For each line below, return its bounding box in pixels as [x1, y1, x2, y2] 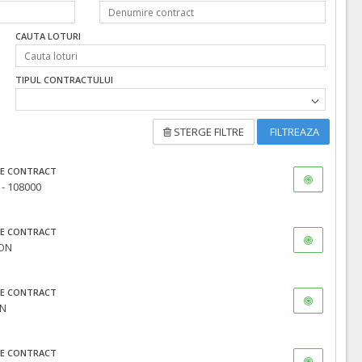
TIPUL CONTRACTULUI [15, 74, 114, 86]
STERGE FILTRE [171, 124, 244, 140]
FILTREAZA [267, 124, 319, 140]
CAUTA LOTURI [15, 30, 82, 42]
